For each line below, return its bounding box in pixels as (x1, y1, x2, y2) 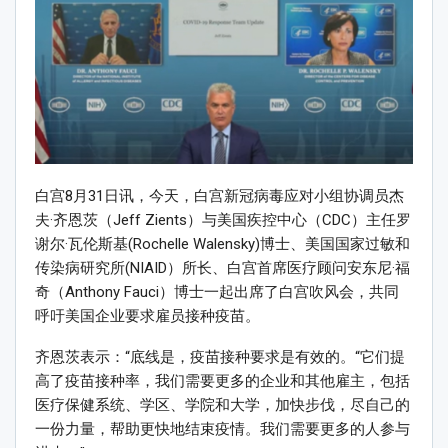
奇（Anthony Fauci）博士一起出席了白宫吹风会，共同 (35, 283, 399, 302)
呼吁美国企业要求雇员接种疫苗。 (35, 307, 260, 326)
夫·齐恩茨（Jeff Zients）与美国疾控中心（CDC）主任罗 (35, 211, 411, 230)
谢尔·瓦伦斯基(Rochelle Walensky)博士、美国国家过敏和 (35, 235, 410, 254)
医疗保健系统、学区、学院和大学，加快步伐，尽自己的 (35, 396, 410, 415)
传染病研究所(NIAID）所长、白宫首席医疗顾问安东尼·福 (35, 259, 410, 278)
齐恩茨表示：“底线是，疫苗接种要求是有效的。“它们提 (35, 348, 405, 367)
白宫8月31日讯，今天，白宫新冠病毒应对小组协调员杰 (35, 187, 404, 206)
